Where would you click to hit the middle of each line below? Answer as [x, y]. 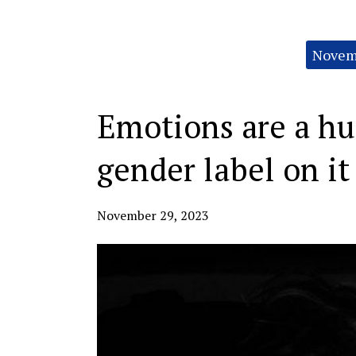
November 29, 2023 [153, 215]
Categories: [121, 46]
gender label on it [223, 169]
